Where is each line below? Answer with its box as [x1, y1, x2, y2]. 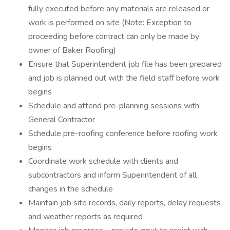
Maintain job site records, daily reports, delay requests [28, 197, 221, 208]
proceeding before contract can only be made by [28, 31, 199, 42]
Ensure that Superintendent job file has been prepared [28, 59, 222, 70]
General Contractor [28, 114, 95, 125]
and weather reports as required [28, 211, 143, 222]
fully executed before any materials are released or [28, 3, 209, 14]
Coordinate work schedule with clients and [28, 156, 178, 167]
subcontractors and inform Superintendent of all [28, 169, 197, 181]
